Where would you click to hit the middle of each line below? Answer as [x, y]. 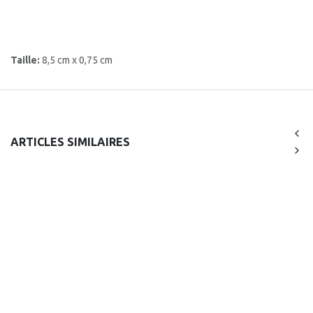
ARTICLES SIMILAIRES [70, 141]
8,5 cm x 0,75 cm [77, 60]
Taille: [26, 60]
